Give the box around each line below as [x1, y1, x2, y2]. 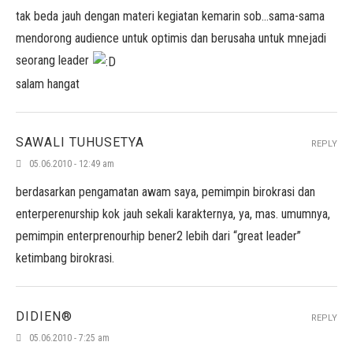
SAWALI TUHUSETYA [16, 135, 144, 150]
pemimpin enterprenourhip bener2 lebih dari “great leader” [16, 229, 301, 243]
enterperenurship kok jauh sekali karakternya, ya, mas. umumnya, [16, 206, 330, 221]
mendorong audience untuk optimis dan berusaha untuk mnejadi [16, 31, 326, 46]
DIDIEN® [16, 309, 72, 324]
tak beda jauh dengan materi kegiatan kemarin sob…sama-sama [16, 9, 325, 24]
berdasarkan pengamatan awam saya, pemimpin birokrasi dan [16, 184, 315, 199]
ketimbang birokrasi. [16, 251, 114, 266]
